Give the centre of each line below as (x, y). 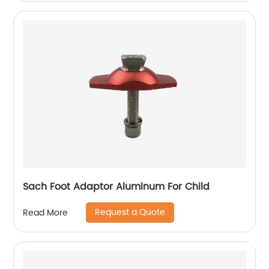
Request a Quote (130, 212)
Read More (46, 213)
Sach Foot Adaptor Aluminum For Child (116, 187)
